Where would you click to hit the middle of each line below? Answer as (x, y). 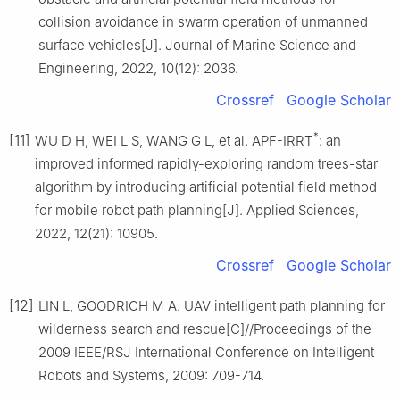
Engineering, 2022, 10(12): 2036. (138, 68)
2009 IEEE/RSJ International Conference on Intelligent (206, 352)
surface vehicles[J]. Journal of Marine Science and (197, 45)
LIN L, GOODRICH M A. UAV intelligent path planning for (212, 305)
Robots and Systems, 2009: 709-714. (151, 375)
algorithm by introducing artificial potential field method (206, 187)
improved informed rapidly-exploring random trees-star (206, 163)
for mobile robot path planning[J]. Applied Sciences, (197, 210)
